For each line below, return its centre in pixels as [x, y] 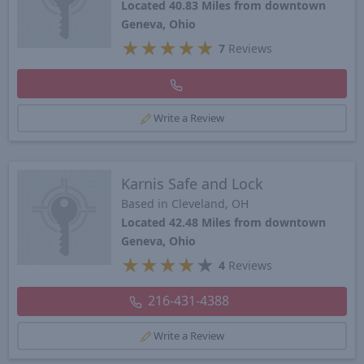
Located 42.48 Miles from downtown [224, 223]
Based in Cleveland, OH [185, 204]
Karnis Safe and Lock [193, 184]
